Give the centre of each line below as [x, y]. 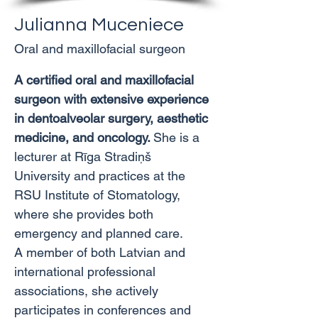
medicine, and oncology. [84, 137]
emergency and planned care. [99, 233]
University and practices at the [102, 176]
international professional [87, 272]
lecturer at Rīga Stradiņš [84, 157]
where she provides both [86, 214]
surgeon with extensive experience [113, 99]
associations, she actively [88, 291]
